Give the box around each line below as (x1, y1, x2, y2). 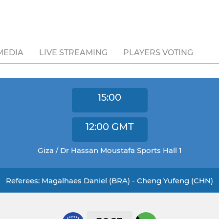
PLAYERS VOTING (123, 48, 193, 57)
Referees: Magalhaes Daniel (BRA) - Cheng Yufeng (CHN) (5, 176, 213, 185)
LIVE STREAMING (39, 48, 108, 57)
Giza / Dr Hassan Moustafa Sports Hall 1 (37, 146, 182, 155)
